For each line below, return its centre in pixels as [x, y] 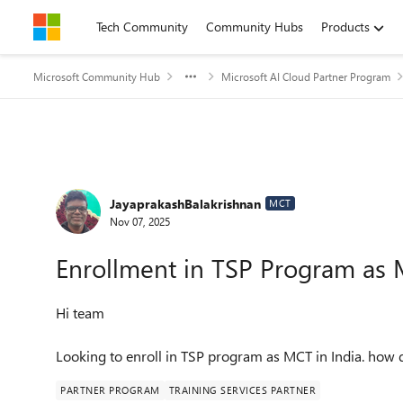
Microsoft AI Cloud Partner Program [306, 76]
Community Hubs [255, 27]
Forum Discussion [144, 183]
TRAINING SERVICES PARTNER [242, 390]
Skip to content [93, 27]
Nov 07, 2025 [140, 221]
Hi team [80, 313]
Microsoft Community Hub [97, 76]
